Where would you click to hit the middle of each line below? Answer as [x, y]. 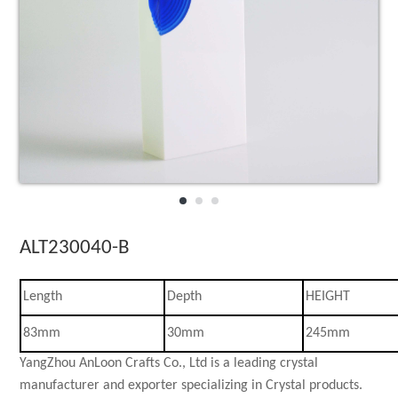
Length [43, 297]
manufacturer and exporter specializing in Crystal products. [191, 386]
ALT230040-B [75, 249]
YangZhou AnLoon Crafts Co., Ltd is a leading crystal [169, 364]
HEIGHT [328, 297]
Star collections [344, 97]
